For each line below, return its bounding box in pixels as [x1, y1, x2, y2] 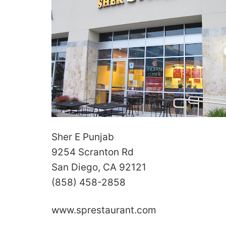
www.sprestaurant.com [51, 204, 156, 216]
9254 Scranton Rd [51, 146, 134, 158]
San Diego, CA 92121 [51, 161, 146, 174]
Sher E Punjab [51, 131, 114, 143]
